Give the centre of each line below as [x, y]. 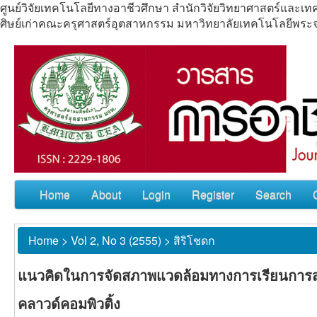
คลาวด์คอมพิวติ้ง [69, 303]
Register [213, 194]
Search [273, 194]
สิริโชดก [194, 240]
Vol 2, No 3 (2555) [116, 240]
